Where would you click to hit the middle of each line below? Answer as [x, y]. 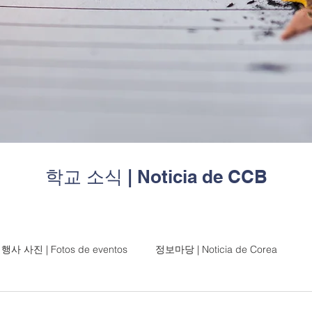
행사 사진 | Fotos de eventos [64, 249]
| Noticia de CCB [195, 177]
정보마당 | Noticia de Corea [216, 249]
